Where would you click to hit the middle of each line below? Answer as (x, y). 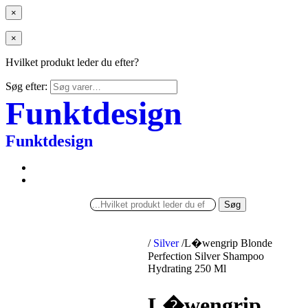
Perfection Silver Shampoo (206, 256)
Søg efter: (26, 86)
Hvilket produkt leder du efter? (72, 62)
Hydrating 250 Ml (187, 268)
